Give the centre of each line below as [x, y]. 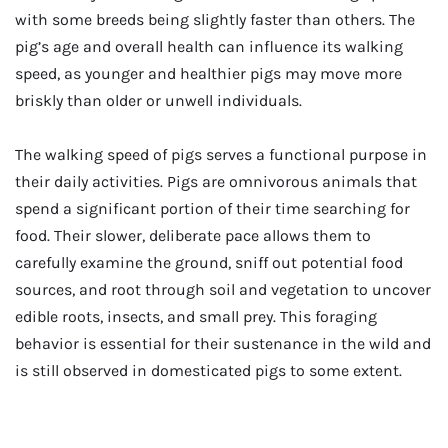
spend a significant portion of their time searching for [212, 208]
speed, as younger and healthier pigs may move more [208, 74]
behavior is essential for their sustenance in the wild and [223, 343]
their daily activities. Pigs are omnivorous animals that [216, 181]
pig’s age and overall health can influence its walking [209, 47]
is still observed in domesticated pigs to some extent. [208, 370]
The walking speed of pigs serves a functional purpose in [221, 154]
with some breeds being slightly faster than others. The [215, 20]
